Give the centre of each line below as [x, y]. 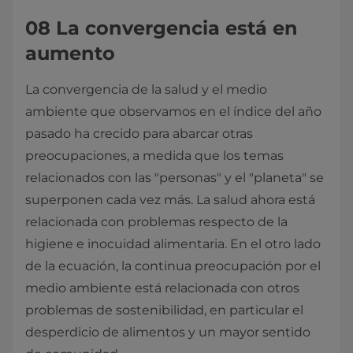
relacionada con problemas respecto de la [156, 222]
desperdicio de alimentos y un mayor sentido [168, 332]
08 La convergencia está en [162, 28]
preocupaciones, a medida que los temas [154, 156]
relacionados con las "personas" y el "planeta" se [175, 178]
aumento [70, 53]
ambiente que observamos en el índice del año [173, 111]
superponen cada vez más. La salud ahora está [170, 200]
